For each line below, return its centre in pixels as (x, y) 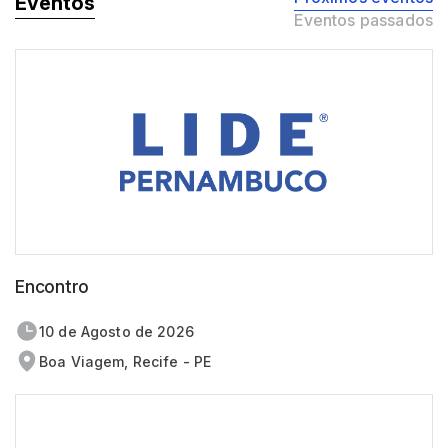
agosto (110, 332)
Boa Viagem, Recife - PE (125, 362)
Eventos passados (363, 20)
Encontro (52, 287)
